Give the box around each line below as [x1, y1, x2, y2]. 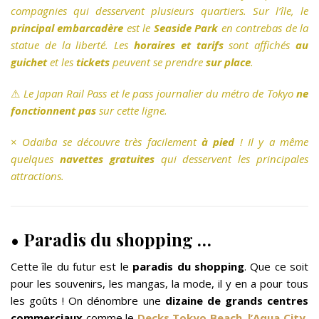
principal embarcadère [11, 21, 124, 36]
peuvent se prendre [110, 55, 206, 70]
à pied [202, 135, 235, 150]
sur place [206, 55, 251, 70]
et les [47, 55, 76, 70]
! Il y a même [234, 135, 309, 150]
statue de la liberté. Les [11, 38, 134, 53]
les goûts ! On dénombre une [11, 293, 165, 308]
